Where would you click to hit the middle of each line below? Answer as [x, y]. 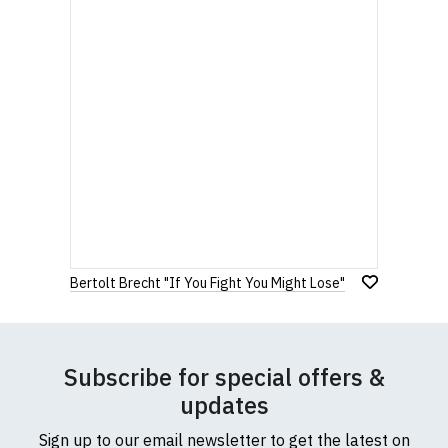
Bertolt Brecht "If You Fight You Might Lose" [207, 283]
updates [224, 405]
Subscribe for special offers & [224, 377]
